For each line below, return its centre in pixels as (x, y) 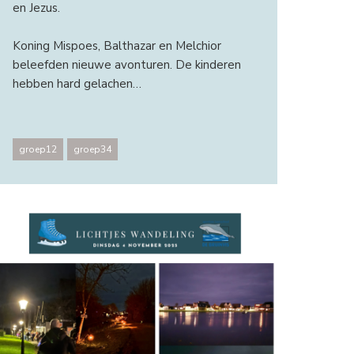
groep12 (38, 150)
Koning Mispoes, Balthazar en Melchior (117, 45)
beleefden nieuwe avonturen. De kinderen (126, 64)
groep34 (92, 150)
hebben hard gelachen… (77, 83)
